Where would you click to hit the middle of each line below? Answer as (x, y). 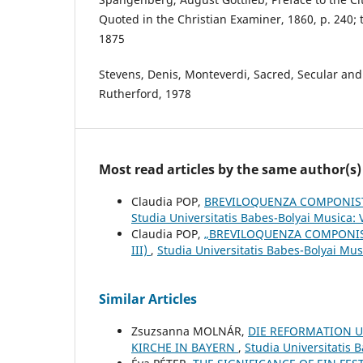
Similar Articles (148, 299)
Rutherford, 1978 (145, 94)
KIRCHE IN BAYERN (185, 348)
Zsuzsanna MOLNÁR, (190, 331)
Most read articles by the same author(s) (230, 170)
